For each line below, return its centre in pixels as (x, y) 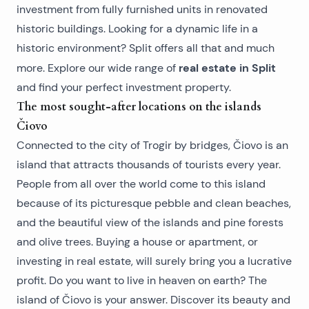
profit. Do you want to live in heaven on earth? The (142, 280)
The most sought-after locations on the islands (139, 107)
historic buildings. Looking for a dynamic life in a (137, 29)
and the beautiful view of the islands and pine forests (150, 222)
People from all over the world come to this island (141, 184)
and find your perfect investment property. (124, 87)
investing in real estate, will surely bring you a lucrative (154, 261)
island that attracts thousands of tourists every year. (149, 165)
